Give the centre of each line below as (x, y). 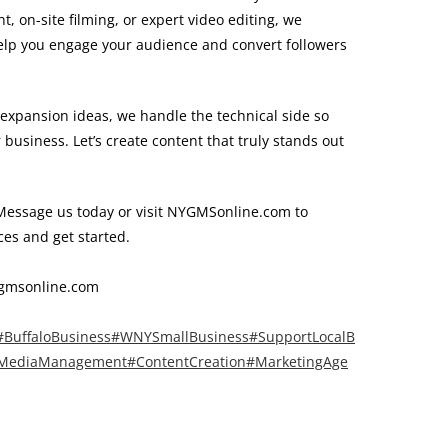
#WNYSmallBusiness (180, 336)
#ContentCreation (186, 361)
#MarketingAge (297, 361)
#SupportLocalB (302, 336)
